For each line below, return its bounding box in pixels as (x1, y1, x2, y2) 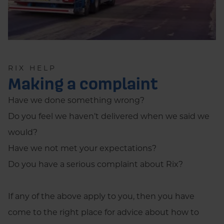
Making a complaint (8, 73, 158, 94)
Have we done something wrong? (8, 97, 144, 105)
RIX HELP (8, 65, 56, 72)
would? (8, 129, 37, 137)
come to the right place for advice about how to (8, 209, 199, 217)
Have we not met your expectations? (8, 145, 156, 153)
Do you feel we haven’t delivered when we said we (8, 113, 209, 121)
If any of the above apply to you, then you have (8, 193, 194, 201)
